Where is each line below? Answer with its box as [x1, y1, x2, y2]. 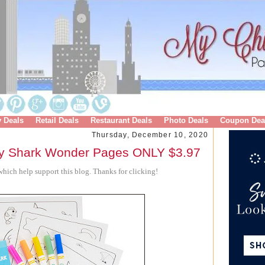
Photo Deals [163, 116, 208, 125]
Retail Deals [35, 116, 79, 125]
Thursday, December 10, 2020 [91, 131, 208, 139]
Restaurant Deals [90, 116, 152, 125]
